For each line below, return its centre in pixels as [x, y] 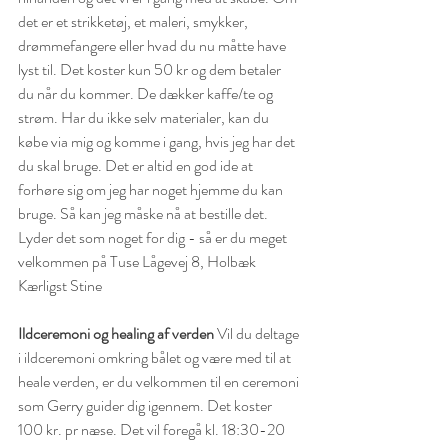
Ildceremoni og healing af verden [116, 333]
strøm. [38, 117]
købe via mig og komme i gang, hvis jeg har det [158, 141]
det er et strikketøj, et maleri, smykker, [134, 21]
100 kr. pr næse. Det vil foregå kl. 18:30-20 [154, 429]
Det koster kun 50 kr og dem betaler [172, 69]
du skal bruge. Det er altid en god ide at [137, 165]
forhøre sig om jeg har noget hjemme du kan [152, 189]
